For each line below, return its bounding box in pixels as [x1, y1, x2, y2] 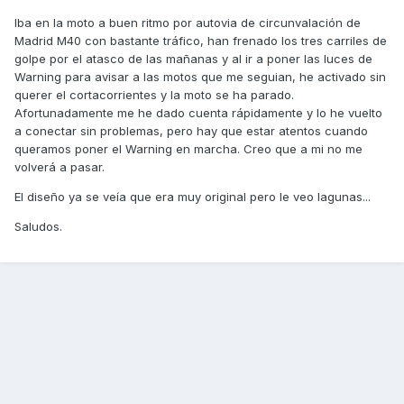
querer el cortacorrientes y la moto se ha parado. [14, 87, 294, 103]
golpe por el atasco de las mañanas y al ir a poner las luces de [14, 51, 372, 67]
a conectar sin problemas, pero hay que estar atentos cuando [14, 124, 368, 139]
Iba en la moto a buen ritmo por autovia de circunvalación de [14, 15, 361, 31]
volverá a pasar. [14, 160, 105, 175]
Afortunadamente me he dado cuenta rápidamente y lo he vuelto [14, 106, 382, 121]
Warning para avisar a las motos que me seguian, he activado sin [14, 69, 386, 85]
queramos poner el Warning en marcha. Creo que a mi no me [14, 142, 363, 157]
